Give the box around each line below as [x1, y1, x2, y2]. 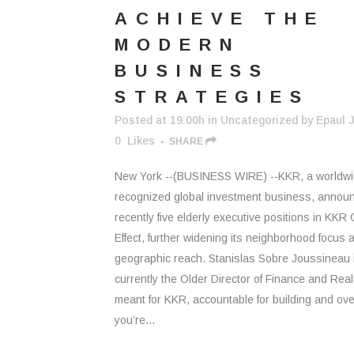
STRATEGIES [115, 87, 310, 107]
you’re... [115, 314, 155, 326]
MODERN [115, 35, 241, 55]
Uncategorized [220, 114, 298, 126]
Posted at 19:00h [115, 114, 205, 126]
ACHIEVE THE [115, 9, 325, 28]
